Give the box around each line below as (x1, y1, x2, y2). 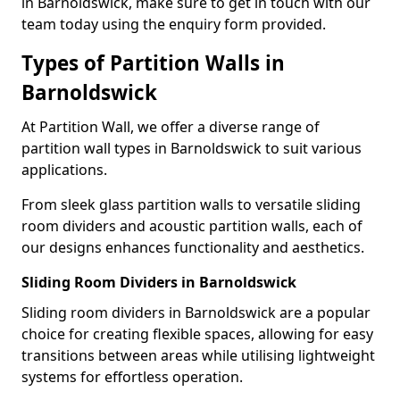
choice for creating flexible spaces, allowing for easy (21, 324, 373, 344)
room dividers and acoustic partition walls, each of (21, 216, 362, 236)
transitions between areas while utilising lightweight (21, 346, 375, 365)
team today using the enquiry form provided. (21, 14, 326, 34)
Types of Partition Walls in (21, 49, 285, 77)
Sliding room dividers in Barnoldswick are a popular (21, 303, 371, 322)
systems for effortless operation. (21, 367, 243, 387)
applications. (21, 160, 107, 179)
